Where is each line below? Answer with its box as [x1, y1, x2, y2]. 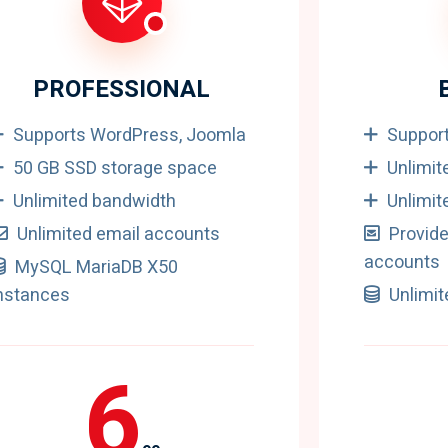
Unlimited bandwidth [13, 188, 177, 215]
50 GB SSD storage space [13, 155, 218, 182]
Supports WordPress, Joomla [13, 122, 247, 149]
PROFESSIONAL [33, 72, 211, 107]
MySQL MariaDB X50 [15, 254, 179, 281]
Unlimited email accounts [17, 221, 221, 248]
